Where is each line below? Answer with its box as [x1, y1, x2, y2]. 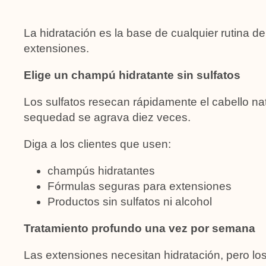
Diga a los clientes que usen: [24, 137, 171, 150]
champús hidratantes [47, 164, 155, 177]
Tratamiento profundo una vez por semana [24, 221, 255, 235]
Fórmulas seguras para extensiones [47, 179, 232, 192]
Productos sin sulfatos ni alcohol [47, 195, 212, 208]
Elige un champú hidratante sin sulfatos [24, 68, 240, 81]
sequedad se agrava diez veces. [24, 110, 191, 123]
